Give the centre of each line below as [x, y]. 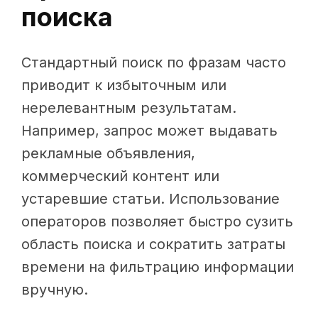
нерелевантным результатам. [129, 108]
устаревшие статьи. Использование [150, 199]
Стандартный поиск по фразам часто [154, 63]
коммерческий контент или [120, 176]
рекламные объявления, [108, 154]
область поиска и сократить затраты [153, 245]
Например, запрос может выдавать [149, 131]
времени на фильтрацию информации [158, 267]
